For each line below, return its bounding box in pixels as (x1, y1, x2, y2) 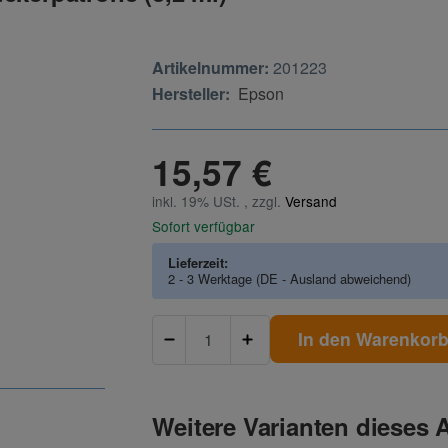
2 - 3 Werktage (168, 268, 257, 288)
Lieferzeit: (168, 252, 229, 272)
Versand (285, 190, 338, 211)
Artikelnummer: (152, 55, 270, 79)
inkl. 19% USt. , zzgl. (152, 190, 286, 211)
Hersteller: (152, 81, 231, 105)
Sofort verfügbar (152, 215, 256, 236)
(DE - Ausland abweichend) (256, 268, 412, 288)
